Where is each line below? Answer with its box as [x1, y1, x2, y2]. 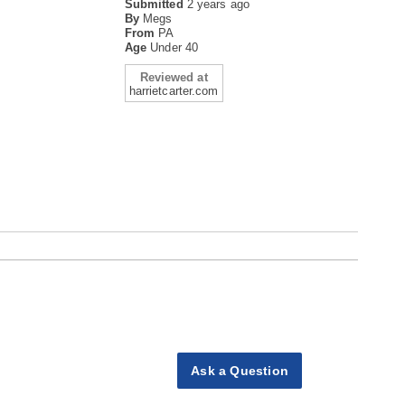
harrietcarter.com [128, 84, 219, 98]
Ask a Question [191, 363, 288, 378]
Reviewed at [139, 71, 208, 84]
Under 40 [150, 41, 199, 54]
